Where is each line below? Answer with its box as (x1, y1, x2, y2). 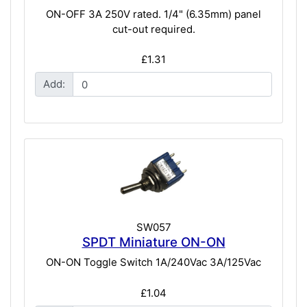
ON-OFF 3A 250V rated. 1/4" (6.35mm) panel (46, 7, 261, 21)
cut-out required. (112, 22, 195, 36)
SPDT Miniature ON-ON (82, 234, 225, 250)
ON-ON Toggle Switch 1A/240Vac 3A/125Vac (46, 256, 261, 269)
